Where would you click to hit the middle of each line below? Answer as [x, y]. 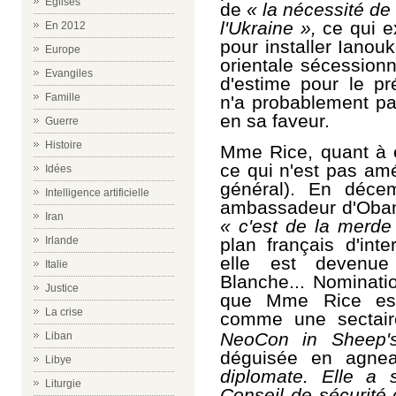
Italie [57, 264]
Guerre [62, 121]
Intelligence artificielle [97, 193]
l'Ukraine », [268, 28]
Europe [63, 49]
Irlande [62, 240]
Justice [62, 288]
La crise [64, 312]
